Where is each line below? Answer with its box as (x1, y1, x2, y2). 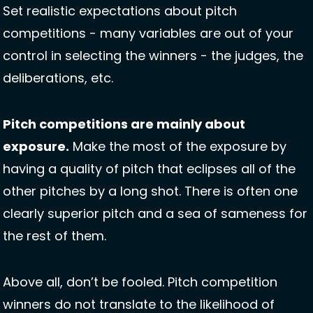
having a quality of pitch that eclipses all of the (3, 160, 296, 178)
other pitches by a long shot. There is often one (3, 182, 298, 201)
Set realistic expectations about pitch (3, 2, 237, 20)
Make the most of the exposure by (69, 138, 286, 156)
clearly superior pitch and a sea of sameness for (3, 205, 307, 223)
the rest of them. (3, 227, 113, 245)
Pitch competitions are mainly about (3, 115, 245, 133)
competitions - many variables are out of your (3, 24, 293, 43)
